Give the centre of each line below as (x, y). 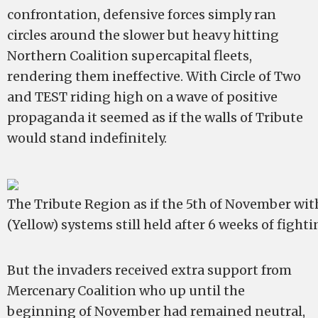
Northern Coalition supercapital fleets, (130, 56)
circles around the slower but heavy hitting (143, 35)
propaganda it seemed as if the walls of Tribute (155, 118)
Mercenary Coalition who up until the (126, 291)
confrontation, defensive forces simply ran (142, 15)
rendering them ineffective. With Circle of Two (154, 77)
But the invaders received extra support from (149, 270)
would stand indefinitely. (87, 138)
